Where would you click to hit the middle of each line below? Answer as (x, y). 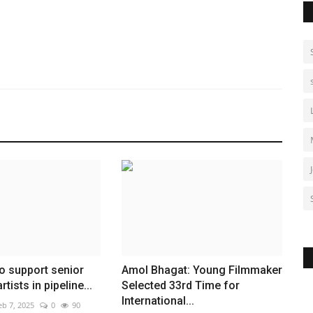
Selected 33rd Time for (180, 285)
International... (158, 300)
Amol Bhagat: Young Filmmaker (202, 270)
